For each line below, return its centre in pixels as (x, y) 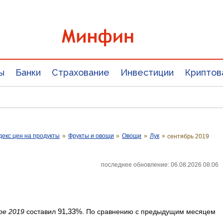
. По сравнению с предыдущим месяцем (149, 211)
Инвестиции (147, 72)
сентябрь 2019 (188, 136)
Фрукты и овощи (91, 136)
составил (41, 211)
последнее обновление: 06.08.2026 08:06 (160, 165)
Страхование (81, 72)
